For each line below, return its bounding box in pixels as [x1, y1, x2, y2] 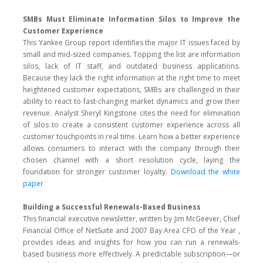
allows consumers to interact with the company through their [23, 143, 240, 153]
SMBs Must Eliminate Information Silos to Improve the [23, 14, 240, 24]
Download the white [170, 167, 241, 177]
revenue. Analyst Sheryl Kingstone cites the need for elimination [23, 108, 240, 118]
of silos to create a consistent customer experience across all [23, 120, 240, 130]
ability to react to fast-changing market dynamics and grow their [23, 96, 240, 106]
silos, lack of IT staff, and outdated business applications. [23, 61, 240, 71]
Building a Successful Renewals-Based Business [23, 202, 201, 212]
